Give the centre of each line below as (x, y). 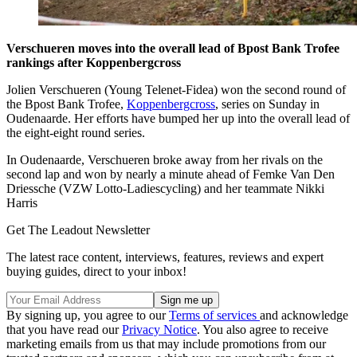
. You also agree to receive (263, 329)
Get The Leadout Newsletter (78, 229)
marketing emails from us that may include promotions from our (166, 343)
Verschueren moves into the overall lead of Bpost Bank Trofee (173, 48)
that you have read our (64, 329)
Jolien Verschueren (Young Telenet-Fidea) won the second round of (176, 89)
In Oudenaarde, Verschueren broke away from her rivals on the (165, 159)
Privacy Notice (159, 329)
